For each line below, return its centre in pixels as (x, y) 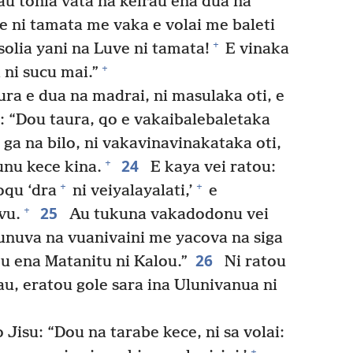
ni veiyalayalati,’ (131, 191)
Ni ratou (253, 262)
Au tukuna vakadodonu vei (167, 214)
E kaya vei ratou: (211, 167)
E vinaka (255, 49)
